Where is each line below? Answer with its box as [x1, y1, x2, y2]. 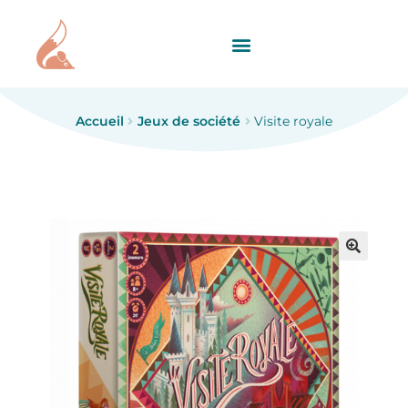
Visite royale [254, 113, 333, 130]
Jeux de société [138, 113, 240, 130]
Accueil [75, 113, 124, 130]
